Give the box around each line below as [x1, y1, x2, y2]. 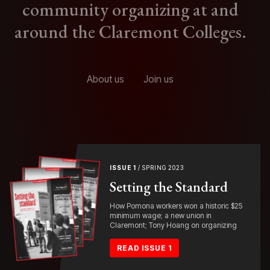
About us [87, 72, 124, 85]
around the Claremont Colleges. [14, 19, 246, 43]
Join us [143, 72, 174, 85]
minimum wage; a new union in [110, 210, 212, 220]
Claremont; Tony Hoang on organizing [110, 220, 237, 230]
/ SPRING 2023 [136, 163, 184, 171]
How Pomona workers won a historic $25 [110, 201, 243, 210]
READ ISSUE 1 [117, 243, 172, 253]
